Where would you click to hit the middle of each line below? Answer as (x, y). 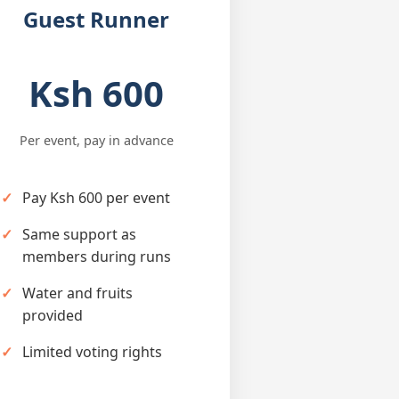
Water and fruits (77, 293)
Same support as (79, 234)
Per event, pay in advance (96, 140)
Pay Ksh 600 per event (96, 197)
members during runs (97, 256)
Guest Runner (96, 19)
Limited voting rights (92, 351)
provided (53, 315)
